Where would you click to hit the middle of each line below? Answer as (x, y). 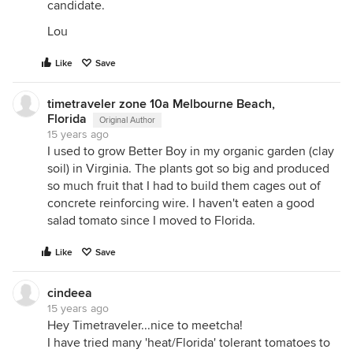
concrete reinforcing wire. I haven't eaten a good (181, 203)
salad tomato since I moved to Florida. (151, 220)
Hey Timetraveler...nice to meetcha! (145, 325)
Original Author (127, 120)
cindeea (70, 293)
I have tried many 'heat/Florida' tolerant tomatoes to (189, 342)
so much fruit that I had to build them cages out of (184, 186)
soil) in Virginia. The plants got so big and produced (188, 168)
